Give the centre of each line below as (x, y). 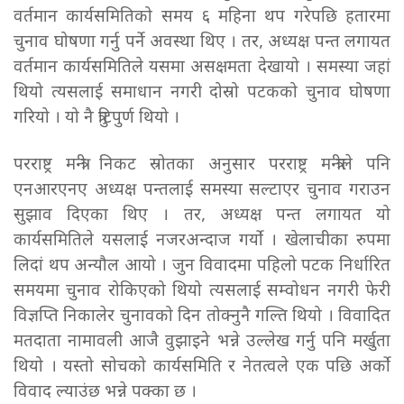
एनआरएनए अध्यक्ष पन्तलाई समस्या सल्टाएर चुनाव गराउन (202, 191)
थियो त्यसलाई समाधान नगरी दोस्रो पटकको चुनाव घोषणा (202, 94)
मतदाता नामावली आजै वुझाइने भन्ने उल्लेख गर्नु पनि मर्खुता (202, 343)
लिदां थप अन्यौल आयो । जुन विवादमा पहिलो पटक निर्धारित (202, 267)
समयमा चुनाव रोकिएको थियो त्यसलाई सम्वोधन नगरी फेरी (202, 292)
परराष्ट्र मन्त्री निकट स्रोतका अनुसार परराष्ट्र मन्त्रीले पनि (202, 166)
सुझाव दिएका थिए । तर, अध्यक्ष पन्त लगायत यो (202, 216)
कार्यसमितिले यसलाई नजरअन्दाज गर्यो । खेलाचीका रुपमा (202, 242)
